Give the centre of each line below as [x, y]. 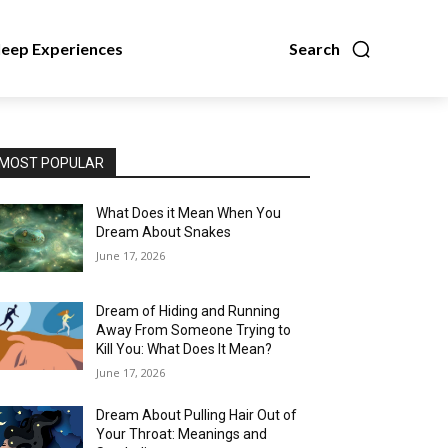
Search [314, 48]
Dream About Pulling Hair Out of [197, 415]
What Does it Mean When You [189, 213]
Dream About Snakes [164, 232]
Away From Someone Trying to [194, 330]
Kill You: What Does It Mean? [184, 349]
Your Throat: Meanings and [182, 434]
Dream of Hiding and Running [188, 311]
